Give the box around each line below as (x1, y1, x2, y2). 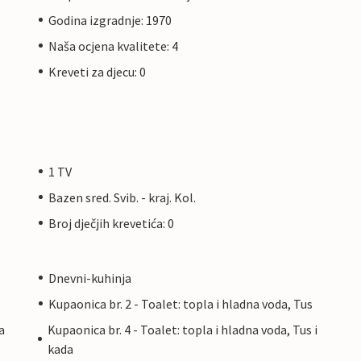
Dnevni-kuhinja (48, 269, 131, 286)
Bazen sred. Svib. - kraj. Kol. (48, 189, 196, 205)
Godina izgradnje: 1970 (48, 11, 172, 28)
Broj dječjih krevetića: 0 (48, 214, 174, 231)
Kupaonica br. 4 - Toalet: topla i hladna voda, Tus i (47, 321, 317, 338)
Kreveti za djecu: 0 (48, 63, 146, 80)
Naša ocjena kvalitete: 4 (48, 37, 178, 54)
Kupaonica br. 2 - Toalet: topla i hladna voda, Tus (48, 295, 313, 312)
